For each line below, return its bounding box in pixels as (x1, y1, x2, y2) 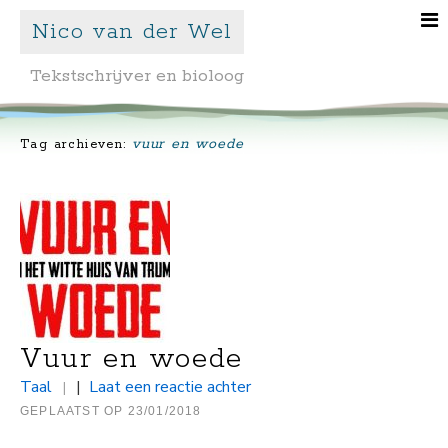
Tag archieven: (20, 137, 132, 152)
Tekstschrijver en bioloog (30, 65, 244, 87)
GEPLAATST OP (20, 404, 128, 418)
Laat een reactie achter (89, 376, 251, 398)
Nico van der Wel (32, 18, 233, 46)
